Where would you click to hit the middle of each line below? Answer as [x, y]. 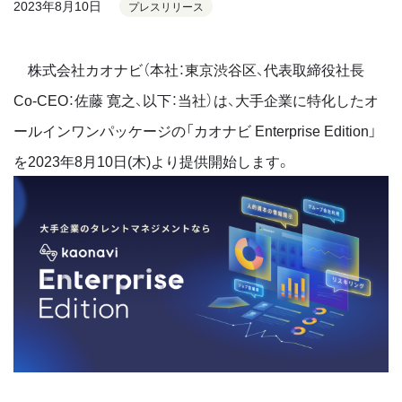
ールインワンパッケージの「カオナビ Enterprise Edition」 [195, 130]
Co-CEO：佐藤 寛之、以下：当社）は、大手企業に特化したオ [196, 100]
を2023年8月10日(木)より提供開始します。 [152, 161]
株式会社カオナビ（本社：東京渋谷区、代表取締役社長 [189, 69]
